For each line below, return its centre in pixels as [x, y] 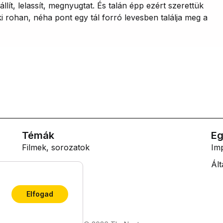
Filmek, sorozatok [56, 148]
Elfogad [40, 194]
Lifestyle [37, 165]
